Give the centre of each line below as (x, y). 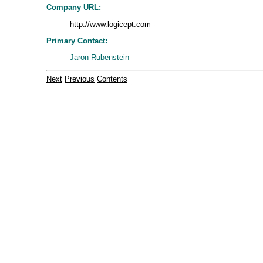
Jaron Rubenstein (100, 58)
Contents (112, 79)
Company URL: (74, 8)
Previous (80, 79)
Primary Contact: (77, 41)
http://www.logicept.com (110, 24)
